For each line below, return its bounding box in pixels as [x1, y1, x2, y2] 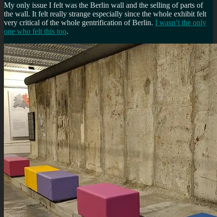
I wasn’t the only [155, 18, 206, 27]
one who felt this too [4, 27, 66, 35]
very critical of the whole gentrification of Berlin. [4, 18, 155, 27]
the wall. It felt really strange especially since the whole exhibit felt [4, 9, 206, 18]
